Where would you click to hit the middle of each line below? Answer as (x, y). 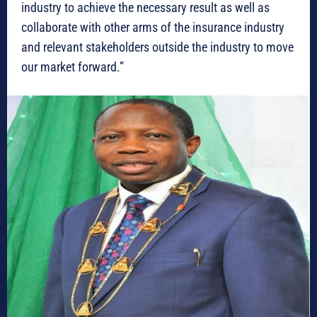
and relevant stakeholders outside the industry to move (157, 47)
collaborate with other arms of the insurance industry (153, 27)
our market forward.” (73, 67)
